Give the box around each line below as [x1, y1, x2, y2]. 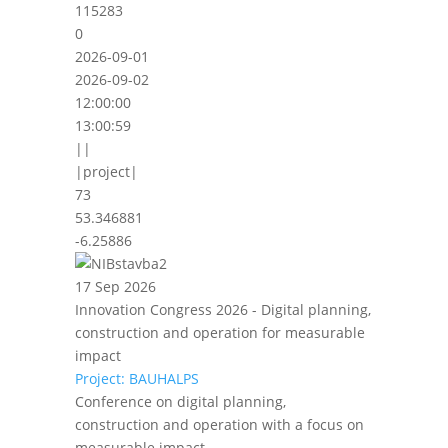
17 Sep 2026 [74, 277, 156, 296]
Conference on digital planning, [74, 392, 286, 411]
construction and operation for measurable [74, 323, 365, 342]
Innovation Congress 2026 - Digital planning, [74, 300, 371, 319]
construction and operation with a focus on [74, 415, 364, 434]
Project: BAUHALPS [74, 369, 199, 388]
